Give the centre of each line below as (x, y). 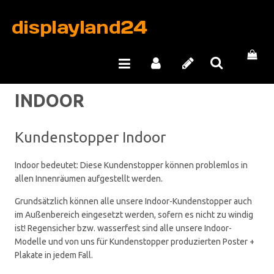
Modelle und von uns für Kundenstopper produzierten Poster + (135, 242)
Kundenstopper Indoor (90, 137)
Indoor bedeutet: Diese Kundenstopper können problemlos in (131, 165)
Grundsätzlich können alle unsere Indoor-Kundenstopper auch (133, 201)
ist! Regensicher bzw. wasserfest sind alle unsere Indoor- (123, 228)
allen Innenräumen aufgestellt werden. (89, 179)
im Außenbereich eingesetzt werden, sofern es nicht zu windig (134, 215)
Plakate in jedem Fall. (54, 255)
